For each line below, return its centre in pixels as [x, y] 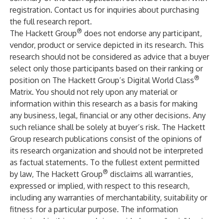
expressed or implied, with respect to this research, [100, 186]
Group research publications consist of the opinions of [106, 139]
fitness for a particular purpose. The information [94, 209]
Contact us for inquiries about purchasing [127, 10]
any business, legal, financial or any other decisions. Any [108, 115]
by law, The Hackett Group [56, 174]
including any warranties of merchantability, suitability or [109, 197]
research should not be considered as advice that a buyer [109, 57]
